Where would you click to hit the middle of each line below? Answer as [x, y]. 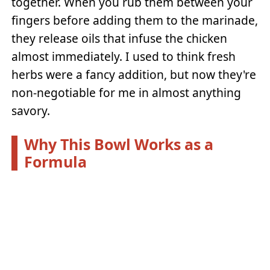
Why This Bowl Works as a [118, 144]
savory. [31, 111]
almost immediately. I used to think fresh [124, 57]
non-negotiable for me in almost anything [127, 93]
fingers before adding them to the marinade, [135, 20]
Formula [55, 161]
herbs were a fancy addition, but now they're [134, 75]
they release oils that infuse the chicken [120, 39]
